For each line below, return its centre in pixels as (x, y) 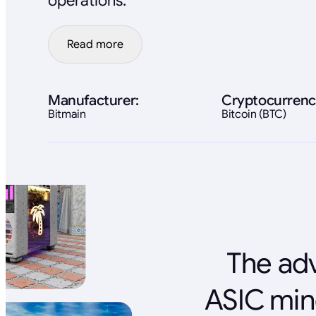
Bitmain (67, 114)
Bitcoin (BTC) (254, 114)
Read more (95, 44)
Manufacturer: (93, 100)
